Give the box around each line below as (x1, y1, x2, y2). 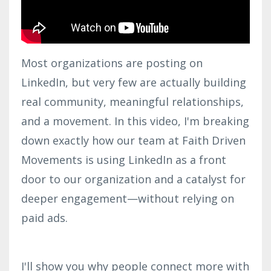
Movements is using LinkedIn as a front (21, 152, 226, 167)
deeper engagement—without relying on (21, 191, 234, 206)
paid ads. (21, 210, 68, 225)
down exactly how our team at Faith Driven (21, 132, 246, 148)
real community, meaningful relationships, (21, 94, 244, 109)
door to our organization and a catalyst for (21, 171, 246, 186)
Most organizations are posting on (21, 55, 203, 70)
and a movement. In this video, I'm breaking (21, 113, 249, 128)
